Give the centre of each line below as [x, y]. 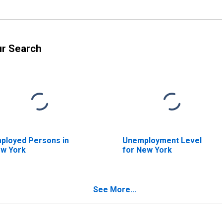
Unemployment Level [162, 140]
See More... [115, 189]
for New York [147, 150]
